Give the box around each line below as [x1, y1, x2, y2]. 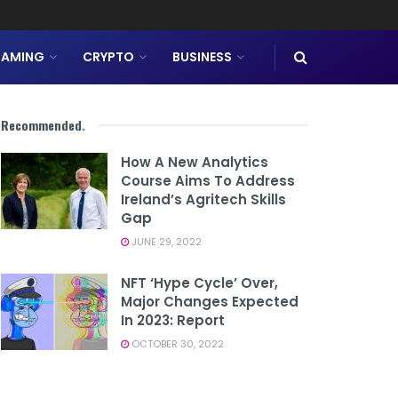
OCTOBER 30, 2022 [129, 337, 224, 351]
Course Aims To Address [121, 171, 295, 190]
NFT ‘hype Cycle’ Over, [121, 274, 278, 292]
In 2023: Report [121, 311, 225, 330]
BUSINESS [172, 48, 232, 66]
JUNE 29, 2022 [129, 235, 202, 249]
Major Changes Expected [121, 292, 298, 311]
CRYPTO [83, 48, 134, 66]
